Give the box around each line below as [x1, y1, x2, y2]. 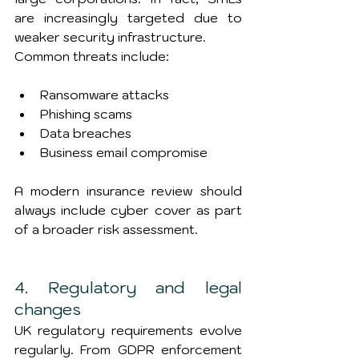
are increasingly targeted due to [14, 10, 242, 26]
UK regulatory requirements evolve [14, 322, 242, 338]
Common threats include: [14, 48, 169, 64]
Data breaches [40, 125, 131, 141]
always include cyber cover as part [14, 202, 242, 218]
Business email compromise [40, 144, 208, 160]
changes [14, 299, 81, 320]
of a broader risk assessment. [14, 221, 198, 237]
